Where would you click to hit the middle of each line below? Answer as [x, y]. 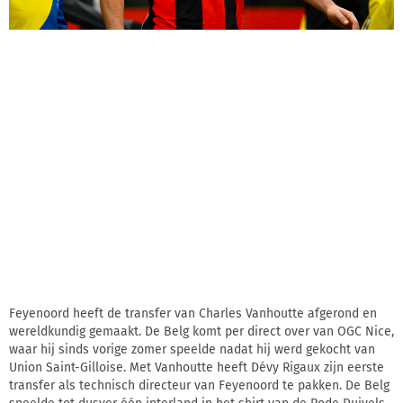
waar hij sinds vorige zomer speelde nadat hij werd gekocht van [192, 349]
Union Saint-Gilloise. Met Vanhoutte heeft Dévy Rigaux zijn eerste [197, 367]
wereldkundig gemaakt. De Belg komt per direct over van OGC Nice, [201, 331]
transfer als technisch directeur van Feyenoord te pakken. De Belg [199, 385]
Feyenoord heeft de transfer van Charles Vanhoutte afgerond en [193, 313]
